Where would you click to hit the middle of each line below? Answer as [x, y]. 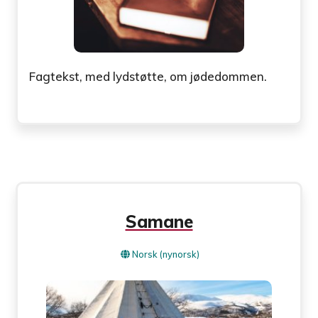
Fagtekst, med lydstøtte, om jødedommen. [148, 76]
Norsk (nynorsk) [166, 254]
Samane [159, 221]
